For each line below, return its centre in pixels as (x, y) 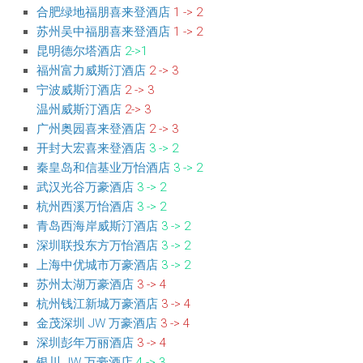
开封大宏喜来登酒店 (91, 148)
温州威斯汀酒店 (79, 109)
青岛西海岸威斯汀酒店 (97, 226)
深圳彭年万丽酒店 (85, 343)
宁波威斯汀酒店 (79, 90)
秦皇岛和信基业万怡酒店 (103, 168)
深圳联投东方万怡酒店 (97, 246)
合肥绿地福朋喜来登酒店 (103, 12)
